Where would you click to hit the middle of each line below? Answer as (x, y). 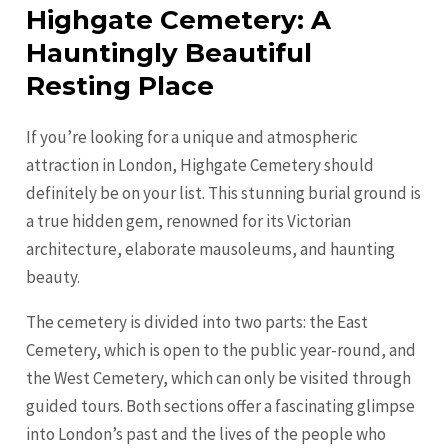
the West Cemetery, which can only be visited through (219, 378)
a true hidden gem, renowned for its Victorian (189, 221)
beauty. (53, 277)
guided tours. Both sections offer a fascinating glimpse (221, 406)
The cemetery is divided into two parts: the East (197, 322)
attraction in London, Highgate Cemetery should (200, 165)
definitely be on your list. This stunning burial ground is (224, 193)
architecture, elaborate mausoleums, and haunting (211, 249)
